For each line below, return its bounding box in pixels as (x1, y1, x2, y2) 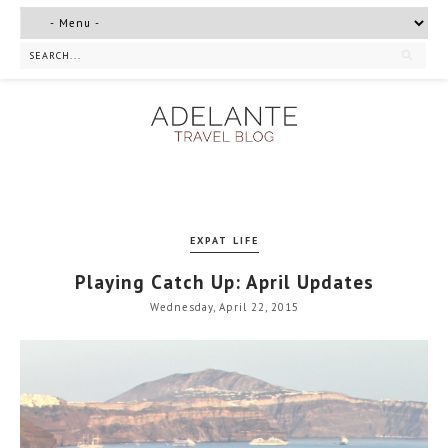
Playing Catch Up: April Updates (74, 269, 374, 294)
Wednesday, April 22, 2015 (149, 300, 299, 315)
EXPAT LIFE (189, 234, 259, 248)
